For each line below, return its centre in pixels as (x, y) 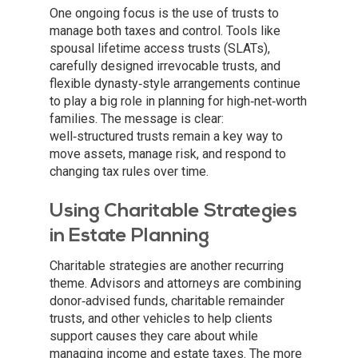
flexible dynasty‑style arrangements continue (175, 84)
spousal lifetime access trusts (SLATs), (160, 49)
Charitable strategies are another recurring (167, 266)
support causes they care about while (154, 336)
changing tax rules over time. (129, 172)
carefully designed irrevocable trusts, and (165, 66)
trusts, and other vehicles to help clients (161, 319)
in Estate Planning (129, 237)
